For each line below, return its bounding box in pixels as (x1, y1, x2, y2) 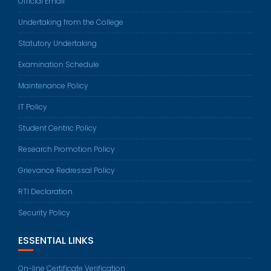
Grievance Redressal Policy (18, 165, 115, 176)
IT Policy (18, 102, 47, 113)
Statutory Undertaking (18, 38, 97, 49)
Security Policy (18, 207, 70, 218)
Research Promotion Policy (18, 144, 115, 155)
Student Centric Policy (18, 123, 97, 134)
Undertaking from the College (18, 17, 123, 28)
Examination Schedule (18, 59, 99, 70)
